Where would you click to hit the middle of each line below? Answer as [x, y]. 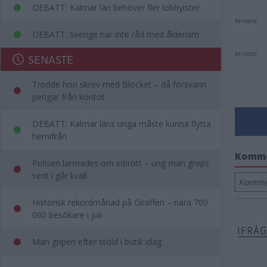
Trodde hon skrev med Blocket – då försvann [119, 84]
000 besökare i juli [67, 215]
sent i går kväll [60, 176]
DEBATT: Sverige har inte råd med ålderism [116, 34]
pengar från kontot [69, 97]
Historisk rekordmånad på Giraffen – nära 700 [120, 202]
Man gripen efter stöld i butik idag [97, 242]
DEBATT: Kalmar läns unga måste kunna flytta [122, 124]
